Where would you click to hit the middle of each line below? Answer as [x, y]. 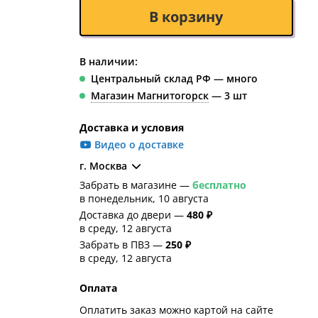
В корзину [186, 17]
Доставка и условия [131, 128]
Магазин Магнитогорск [149, 96]
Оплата [98, 288]
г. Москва [103, 166]
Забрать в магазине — [136, 185]
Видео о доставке [139, 145]
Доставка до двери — [133, 215]
